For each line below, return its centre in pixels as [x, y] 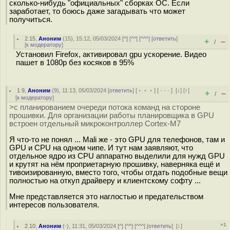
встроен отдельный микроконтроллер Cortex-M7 [95, 124]
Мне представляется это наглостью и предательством [106, 196]
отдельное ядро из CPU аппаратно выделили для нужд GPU [117, 156]
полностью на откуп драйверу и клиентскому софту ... [105, 180]
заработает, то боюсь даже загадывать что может [97, 11]
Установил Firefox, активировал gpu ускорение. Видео [111, 54]
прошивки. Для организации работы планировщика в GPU [112, 116]
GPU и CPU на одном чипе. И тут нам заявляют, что [101, 148]
